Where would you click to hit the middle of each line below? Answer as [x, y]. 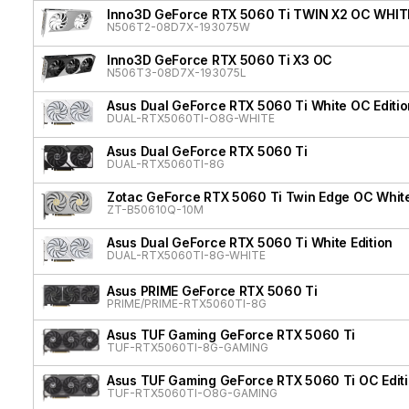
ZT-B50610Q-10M [155, 210]
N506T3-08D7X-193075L [177, 73]
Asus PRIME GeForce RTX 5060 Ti [212, 291]
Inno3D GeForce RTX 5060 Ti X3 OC [220, 60]
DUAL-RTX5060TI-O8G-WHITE [191, 119]
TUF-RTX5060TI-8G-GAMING [188, 348]
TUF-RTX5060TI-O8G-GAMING [192, 393]
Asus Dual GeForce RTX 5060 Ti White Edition [250, 243]
